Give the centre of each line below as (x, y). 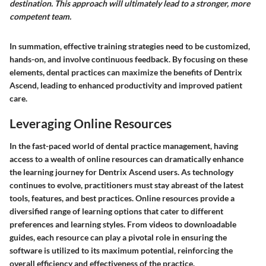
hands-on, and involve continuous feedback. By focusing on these (129, 59)
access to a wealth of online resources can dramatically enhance (126, 159)
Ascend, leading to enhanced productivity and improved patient (126, 85)
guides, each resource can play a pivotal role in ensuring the (118, 237)
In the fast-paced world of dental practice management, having (124, 145)
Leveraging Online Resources (91, 123)
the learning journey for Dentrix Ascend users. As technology (121, 172)
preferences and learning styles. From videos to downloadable (123, 224)
